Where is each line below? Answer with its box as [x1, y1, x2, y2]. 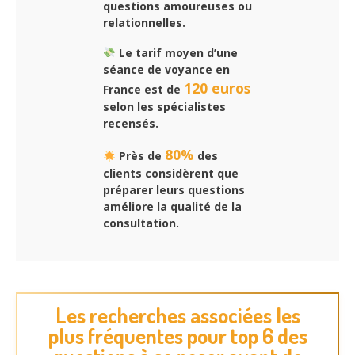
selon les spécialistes [103, 98, 226, 114]
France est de [103, 81, 184, 97]
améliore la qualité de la [103, 199, 242, 215]
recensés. [103, 115, 158, 131]
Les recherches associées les [55, 302, 300, 329]
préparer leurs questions [103, 182, 245, 198]
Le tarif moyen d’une [115, 44, 238, 60]
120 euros [184, 78, 250, 97]
